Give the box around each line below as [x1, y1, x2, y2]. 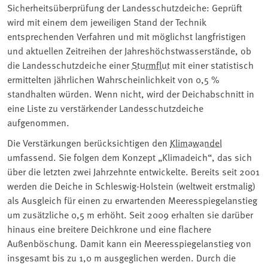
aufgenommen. [7, 115, 69, 129]
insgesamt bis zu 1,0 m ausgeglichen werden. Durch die [7, 250, 236, 264]
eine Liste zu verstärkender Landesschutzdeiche [7, 100, 203, 114]
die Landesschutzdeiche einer [7, 57, 132, 71]
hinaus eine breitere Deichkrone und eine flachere [7, 221, 211, 235]
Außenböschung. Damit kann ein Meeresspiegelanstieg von [7, 236, 251, 249]
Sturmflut [132, 57, 170, 71]
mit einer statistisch [170, 57, 254, 71]
